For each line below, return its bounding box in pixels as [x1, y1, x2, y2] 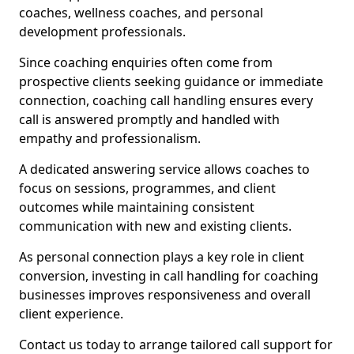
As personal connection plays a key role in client [19, 248, 304, 265]
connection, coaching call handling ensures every [19, 92, 313, 109]
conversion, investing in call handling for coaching [19, 267, 318, 284]
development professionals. [19, 23, 186, 40]
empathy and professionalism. [19, 130, 201, 147]
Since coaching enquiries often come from [19, 54, 273, 71]
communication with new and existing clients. [19, 217, 292, 235]
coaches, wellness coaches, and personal [19, 4, 263, 21]
